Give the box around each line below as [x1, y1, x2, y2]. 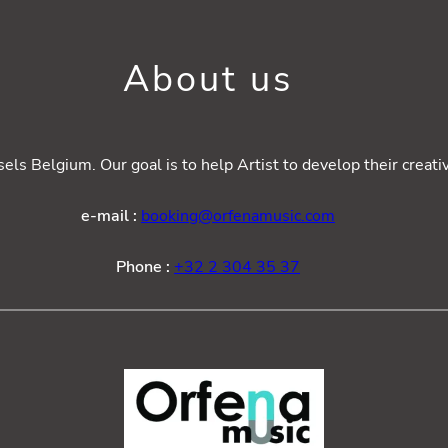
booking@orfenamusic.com [141, 204, 335, 227]
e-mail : [81, 204, 141, 227]
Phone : [116, 255, 174, 278]
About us [123, 54, 293, 104]
